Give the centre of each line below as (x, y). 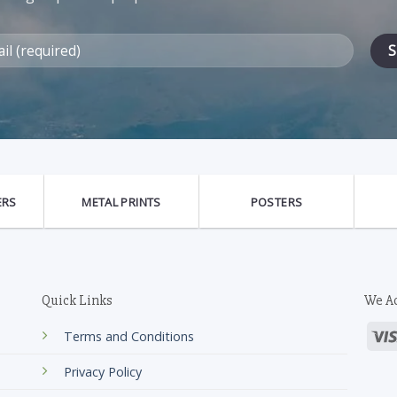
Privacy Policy (102, 372)
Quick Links (77, 301)
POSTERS (276, 202)
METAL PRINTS (121, 202)
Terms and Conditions (128, 337)
